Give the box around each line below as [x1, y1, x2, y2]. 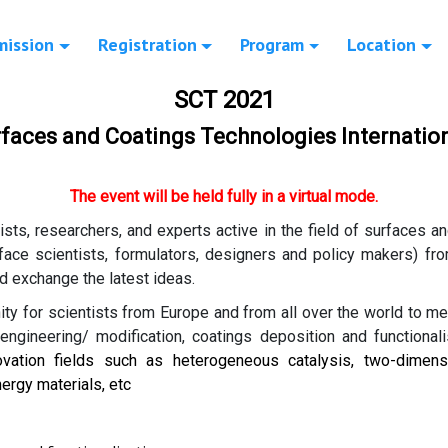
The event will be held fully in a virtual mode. [70, 187, 378, 207]
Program [240, 33, 304, 57]
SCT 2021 [173, 86, 275, 115]
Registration [97, 33, 197, 57]
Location [347, 33, 417, 57]
